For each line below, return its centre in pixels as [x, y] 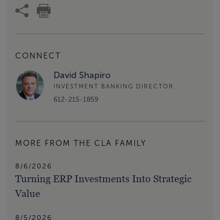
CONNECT [38, 56]
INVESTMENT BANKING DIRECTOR [114, 86]
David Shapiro [82, 75]
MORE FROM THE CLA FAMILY [81, 143]
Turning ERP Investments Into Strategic [103, 179]
